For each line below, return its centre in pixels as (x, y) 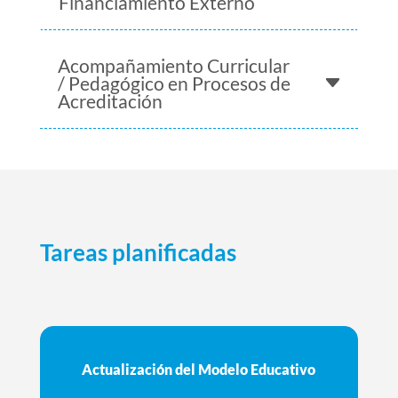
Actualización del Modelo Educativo (199, 369)
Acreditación (110, 100)
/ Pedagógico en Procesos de (174, 83)
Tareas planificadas (138, 252)
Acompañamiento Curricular (173, 65)
